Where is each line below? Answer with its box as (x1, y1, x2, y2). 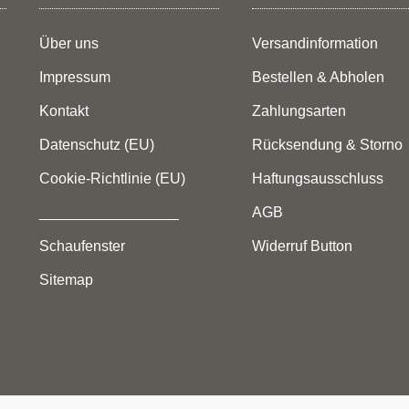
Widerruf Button (252, 238, 352, 255)
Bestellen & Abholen (252, 69, 384, 86)
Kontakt (39, 103, 89, 120)
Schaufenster (39, 238, 125, 255)
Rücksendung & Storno (252, 137, 403, 153)
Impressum (39, 69, 110, 86)
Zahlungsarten (252, 103, 346, 120)
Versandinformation (252, 36, 378, 52)
